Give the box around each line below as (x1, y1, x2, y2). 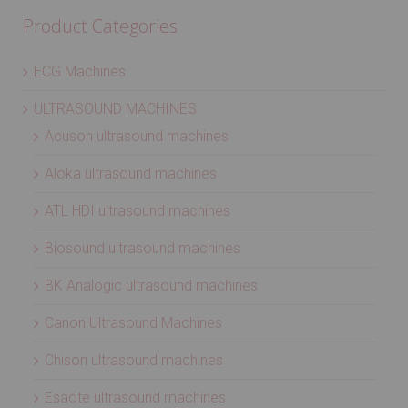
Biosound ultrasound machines (45, 240, 240, 257)
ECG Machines (34, 63, 126, 80)
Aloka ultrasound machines (45, 165, 217, 182)
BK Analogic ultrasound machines (45, 277, 258, 294)
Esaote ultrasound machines (45, 389, 226, 406)
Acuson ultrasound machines (45, 127, 229, 145)
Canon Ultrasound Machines (45, 314, 222, 331)
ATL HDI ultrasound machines (45, 202, 230, 219)
